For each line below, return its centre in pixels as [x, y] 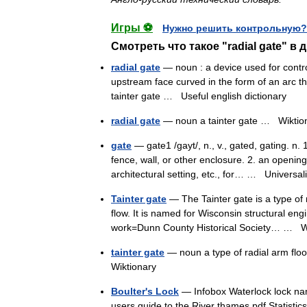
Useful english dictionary [234, 96]
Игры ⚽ [132, 28]
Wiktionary [134, 267]
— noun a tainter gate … [219, 121]
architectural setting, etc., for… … [188, 174]
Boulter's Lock [145, 291]
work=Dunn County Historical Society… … [206, 228]
